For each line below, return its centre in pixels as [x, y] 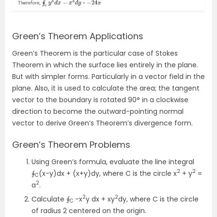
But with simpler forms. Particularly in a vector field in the [108, 76]
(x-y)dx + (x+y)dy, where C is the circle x [108, 173]
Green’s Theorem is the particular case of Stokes [95, 53]
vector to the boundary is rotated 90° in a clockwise [100, 100]
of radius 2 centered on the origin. [89, 210]
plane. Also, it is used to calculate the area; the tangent [106, 88]
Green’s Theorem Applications [78, 36]
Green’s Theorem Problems [71, 144]
